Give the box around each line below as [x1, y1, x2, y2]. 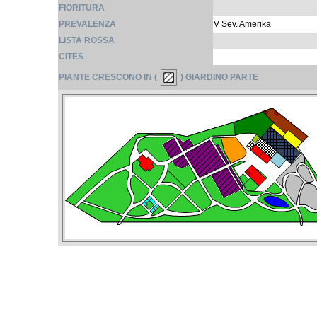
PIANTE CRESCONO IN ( [59, 71, 157, 82]
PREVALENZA [59, 19, 116, 29]
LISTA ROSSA [59, 35, 115, 45]
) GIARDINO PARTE [180, 71, 258, 82]
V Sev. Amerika [214, 19, 271, 29]
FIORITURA [59, 3, 105, 13]
